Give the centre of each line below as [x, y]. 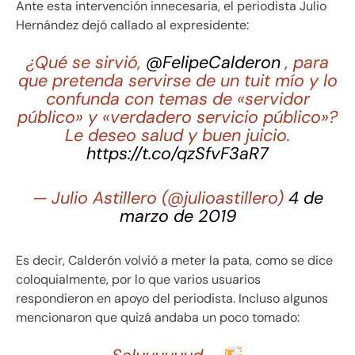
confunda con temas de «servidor [177, 99]
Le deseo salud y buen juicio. [177, 136]
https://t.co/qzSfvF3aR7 [177, 154]
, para [305, 63]
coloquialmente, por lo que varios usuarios [138, 280]
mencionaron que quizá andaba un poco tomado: [158, 318]
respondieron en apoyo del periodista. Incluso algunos [174, 299]
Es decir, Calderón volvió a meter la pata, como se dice [174, 261]
